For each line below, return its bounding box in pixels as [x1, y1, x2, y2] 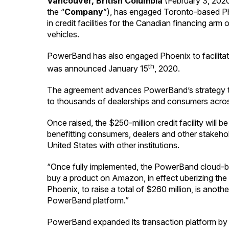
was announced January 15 [47, 63, 148, 74]
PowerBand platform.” [47, 195, 129, 206]
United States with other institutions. [47, 140, 179, 151]
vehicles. [47, 29, 79, 39]
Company [64, 7, 103, 17]
